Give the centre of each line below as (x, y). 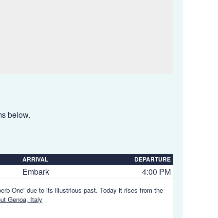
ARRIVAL (35, 159)
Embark (36, 172)
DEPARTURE (153, 159)
